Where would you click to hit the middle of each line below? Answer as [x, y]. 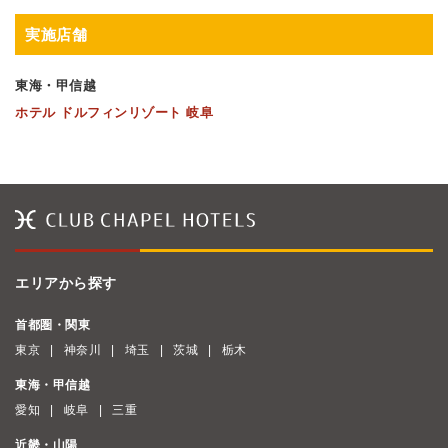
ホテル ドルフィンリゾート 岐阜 [114, 112]
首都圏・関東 [52, 325]
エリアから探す [66, 283]
